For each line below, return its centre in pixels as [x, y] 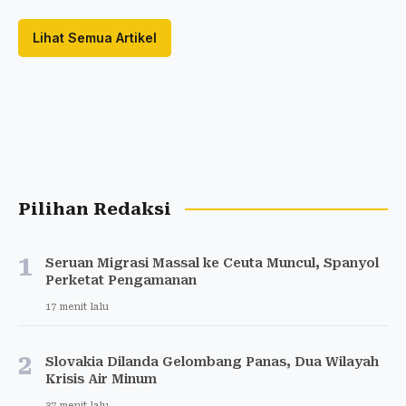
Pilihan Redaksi [95, 209]
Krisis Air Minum [101, 378]
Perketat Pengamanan [121, 280]
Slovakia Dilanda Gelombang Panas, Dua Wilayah [212, 361]
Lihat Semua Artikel [95, 37]
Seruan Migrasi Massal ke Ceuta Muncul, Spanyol [212, 262]
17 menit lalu [77, 306]
